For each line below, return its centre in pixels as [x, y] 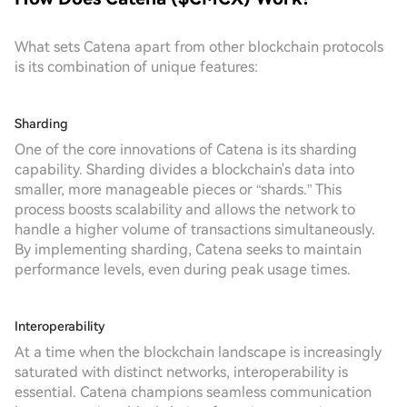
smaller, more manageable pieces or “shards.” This [178, 189]
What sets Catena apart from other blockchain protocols [199, 47]
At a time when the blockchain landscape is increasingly [198, 352]
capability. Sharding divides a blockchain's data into [184, 169]
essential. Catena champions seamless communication [193, 392]
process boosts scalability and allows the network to [185, 209]
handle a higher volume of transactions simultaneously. [195, 229]
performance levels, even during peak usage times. [183, 269]
